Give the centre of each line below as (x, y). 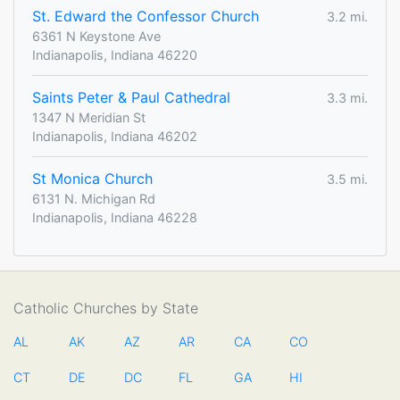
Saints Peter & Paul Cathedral (131, 98)
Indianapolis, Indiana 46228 (115, 218)
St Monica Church (92, 179)
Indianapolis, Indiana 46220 (115, 55)
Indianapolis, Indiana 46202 (115, 137)
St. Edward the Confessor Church (146, 17)
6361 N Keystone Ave (96, 37)
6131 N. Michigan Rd (94, 199)
